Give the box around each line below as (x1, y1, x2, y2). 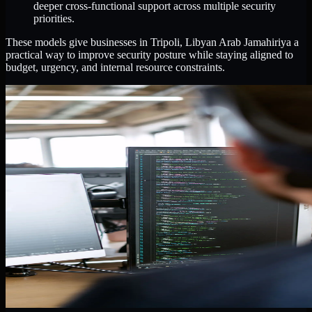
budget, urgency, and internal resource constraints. (6, 61, 225, 74)
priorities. (33, 13, 75, 25)
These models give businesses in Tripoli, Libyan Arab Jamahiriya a (6, 36, 299, 49)
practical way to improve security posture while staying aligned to (6, 49, 293, 61)
